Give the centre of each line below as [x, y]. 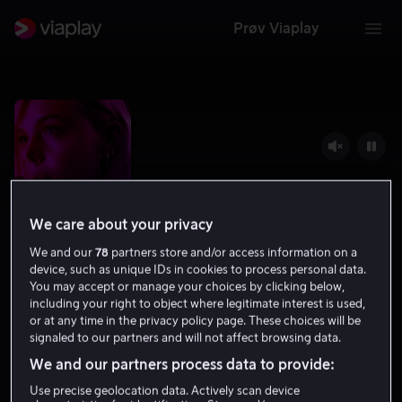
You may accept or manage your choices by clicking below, [188, 286]
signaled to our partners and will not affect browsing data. [186, 337]
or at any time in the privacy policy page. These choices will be [196, 320]
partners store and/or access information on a [233, 252]
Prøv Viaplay [275, 29]
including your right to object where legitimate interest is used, [198, 303]
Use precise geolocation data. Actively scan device [165, 390]
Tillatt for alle [309, 350]
